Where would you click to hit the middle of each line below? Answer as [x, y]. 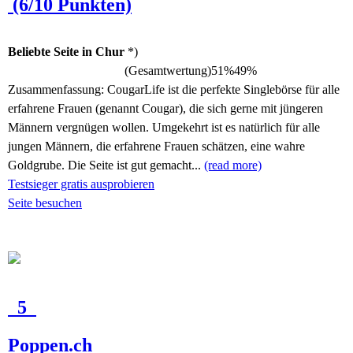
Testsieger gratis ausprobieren [81, 184]
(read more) [233, 165]
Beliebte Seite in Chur [66, 52]
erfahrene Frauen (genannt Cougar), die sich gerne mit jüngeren [165, 108]
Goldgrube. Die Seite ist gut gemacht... [106, 165]
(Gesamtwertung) [165, 71]
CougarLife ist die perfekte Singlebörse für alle [223, 89]
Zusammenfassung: [58, 89]
